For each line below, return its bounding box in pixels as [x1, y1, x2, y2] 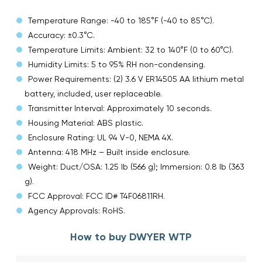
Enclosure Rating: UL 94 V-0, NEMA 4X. [28, 132, 173, 142]
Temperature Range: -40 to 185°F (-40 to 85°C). [28, 15, 214, 25]
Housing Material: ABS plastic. [28, 118, 143, 127]
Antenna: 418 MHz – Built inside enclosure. [28, 147, 190, 157]
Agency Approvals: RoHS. [28, 205, 125, 215]
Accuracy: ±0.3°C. [28, 30, 95, 40]
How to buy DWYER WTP [70, 230, 192, 243]
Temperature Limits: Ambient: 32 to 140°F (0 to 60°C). [28, 44, 233, 54]
